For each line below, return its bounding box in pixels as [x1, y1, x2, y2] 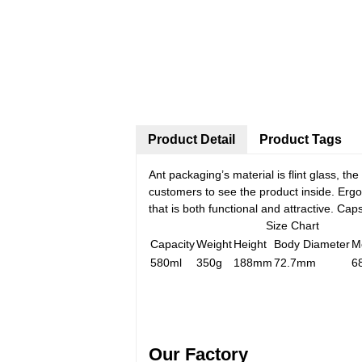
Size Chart [265, 219, 319, 232]
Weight [196, 238, 232, 250]
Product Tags [259, 133, 342, 146]
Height [234, 238, 267, 250]
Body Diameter [274, 238, 350, 250]
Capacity [150, 238, 195, 250]
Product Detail [148, 133, 235, 146]
